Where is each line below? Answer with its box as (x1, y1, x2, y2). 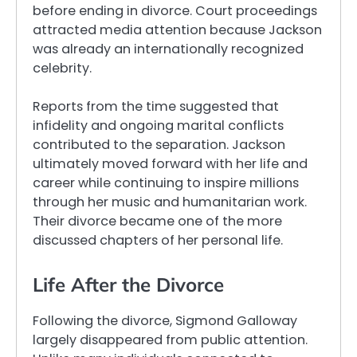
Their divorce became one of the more (33, 212, 282, 231)
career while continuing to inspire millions (33, 174, 299, 193)
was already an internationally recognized (33, 40, 304, 59)
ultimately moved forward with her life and (33, 155, 308, 174)
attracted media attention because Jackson (33, 21, 322, 40)
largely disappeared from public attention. (33, 330, 308, 349)
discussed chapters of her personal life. (33, 231, 283, 250)
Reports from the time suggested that (33, 97, 279, 116)
